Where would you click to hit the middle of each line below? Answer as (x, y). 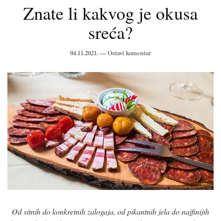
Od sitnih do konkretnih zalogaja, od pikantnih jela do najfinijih (110, 211)
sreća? (110, 32)
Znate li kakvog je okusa (110, 13)
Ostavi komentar (129, 53)
